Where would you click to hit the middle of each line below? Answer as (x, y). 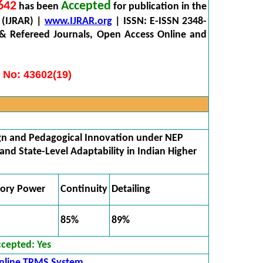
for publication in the (159, 7)
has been (39, 7)
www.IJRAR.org (78, 21)
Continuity (84, 189)
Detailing (131, 189)
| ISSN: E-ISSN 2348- (159, 21)
